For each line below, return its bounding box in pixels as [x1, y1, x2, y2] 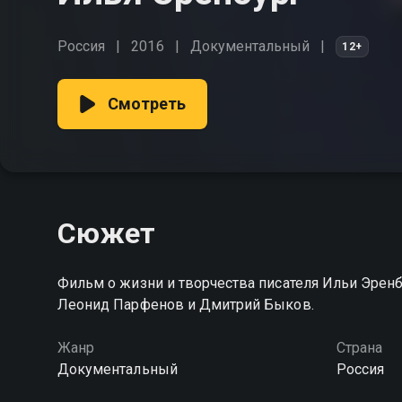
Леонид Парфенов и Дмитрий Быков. [57, 296, 314, 313]
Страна [336, 339, 382, 356]
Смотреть [108, 94, 187, 113]
